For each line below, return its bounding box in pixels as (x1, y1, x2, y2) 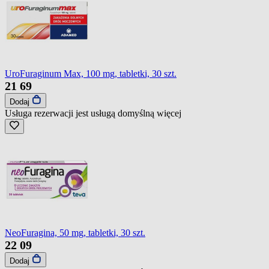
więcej (157, 107, 181, 118)
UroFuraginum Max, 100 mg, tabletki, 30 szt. (5, 68, 177, 79)
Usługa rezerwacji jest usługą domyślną (5, 107, 157, 118)
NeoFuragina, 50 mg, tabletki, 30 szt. (5, 227, 145, 238)
